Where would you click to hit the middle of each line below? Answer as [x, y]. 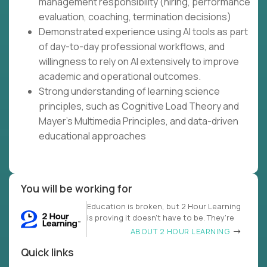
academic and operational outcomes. [120, 77]
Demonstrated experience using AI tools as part [143, 32]
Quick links [47, 252]
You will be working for [77, 189]
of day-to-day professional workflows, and [132, 47]
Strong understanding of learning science [129, 91]
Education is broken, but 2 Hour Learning [164, 207]
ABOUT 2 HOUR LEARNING [181, 232]
